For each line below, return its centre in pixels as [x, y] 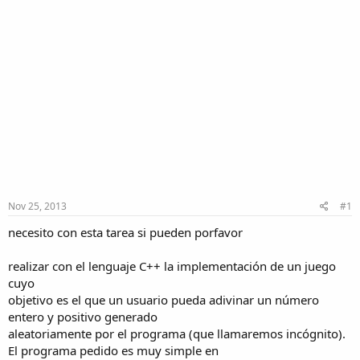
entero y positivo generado [83, 316]
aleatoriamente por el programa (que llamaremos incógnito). [177, 333]
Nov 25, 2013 [37, 206]
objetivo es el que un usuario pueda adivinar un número [164, 299]
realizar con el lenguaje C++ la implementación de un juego [172, 266]
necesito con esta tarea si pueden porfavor [125, 232]
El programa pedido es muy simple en [113, 350]
